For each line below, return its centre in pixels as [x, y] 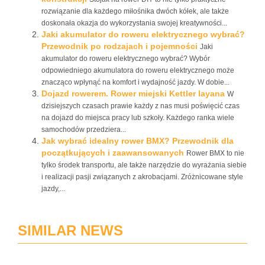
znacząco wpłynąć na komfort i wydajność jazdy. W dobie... [135, 82]
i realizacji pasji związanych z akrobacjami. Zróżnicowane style [142, 177]
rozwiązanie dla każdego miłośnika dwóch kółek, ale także [135, 11]
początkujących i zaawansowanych [113, 153]
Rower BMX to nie [215, 153]
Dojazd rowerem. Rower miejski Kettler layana [133, 93]
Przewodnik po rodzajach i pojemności [119, 46]
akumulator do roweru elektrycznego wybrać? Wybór [126, 59]
